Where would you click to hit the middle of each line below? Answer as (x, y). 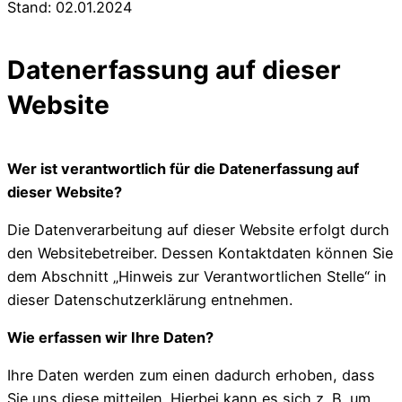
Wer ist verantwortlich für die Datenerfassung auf (183, 168)
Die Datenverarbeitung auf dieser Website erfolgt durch (198, 229)
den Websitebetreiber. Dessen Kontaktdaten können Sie (200, 253)
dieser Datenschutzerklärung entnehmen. (150, 299)
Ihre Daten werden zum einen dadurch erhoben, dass (191, 376)
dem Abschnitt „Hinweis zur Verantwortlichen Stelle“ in (197, 276)
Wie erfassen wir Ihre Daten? (110, 338)
